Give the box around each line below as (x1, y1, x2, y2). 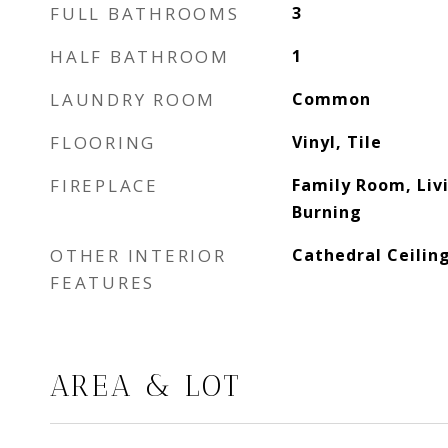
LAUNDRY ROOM (50, 88, 216, 111)
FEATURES (50, 271, 155, 294)
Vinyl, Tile (291, 131, 382, 153)
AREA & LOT (50, 369, 242, 403)
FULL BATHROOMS (50, 2, 240, 25)
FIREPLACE (50, 174, 159, 197)
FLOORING (50, 131, 156, 154)
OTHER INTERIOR (50, 244, 227, 267)
